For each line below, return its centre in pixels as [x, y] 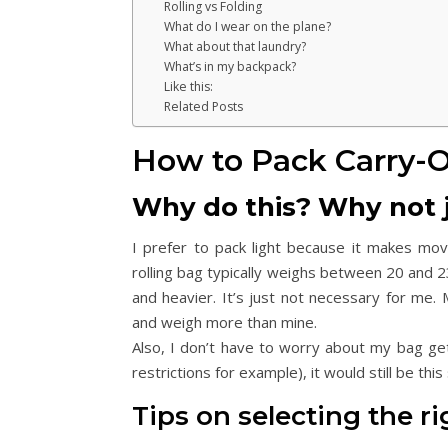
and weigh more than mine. [224, 321]
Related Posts [204, 106]
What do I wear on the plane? [248, 26]
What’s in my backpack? [230, 66]
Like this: [189, 86]
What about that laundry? [235, 46]
